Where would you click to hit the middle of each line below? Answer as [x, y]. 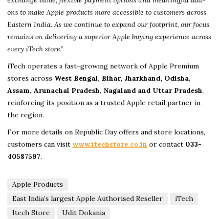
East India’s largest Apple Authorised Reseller [88, 199]
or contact [166, 144]
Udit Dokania [84, 213]
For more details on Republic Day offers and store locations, [106, 132]
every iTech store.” [35, 49]
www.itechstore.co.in [110, 144]
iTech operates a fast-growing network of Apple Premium [103, 66]
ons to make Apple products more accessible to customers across [107, 12]
